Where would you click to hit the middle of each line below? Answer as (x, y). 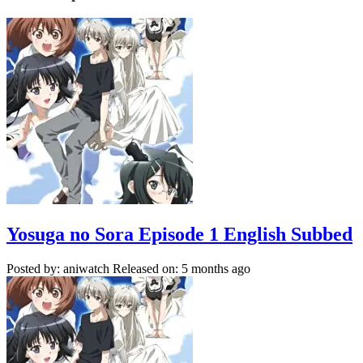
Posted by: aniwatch (58, 268)
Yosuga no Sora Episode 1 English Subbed (179, 234)
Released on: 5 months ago (181, 268)
